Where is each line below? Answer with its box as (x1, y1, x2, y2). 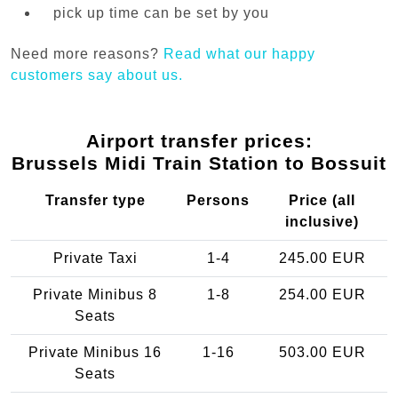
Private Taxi (52, 251, 138, 267)
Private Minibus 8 (33, 287, 157, 303)
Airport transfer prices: (85, 131, 313, 152)
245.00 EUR (278, 251, 366, 267)
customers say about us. (11, 68, 183, 84)
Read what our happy (163, 46, 315, 62)
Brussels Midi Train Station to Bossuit (12, 153, 386, 174)
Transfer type (44, 193, 146, 209)
